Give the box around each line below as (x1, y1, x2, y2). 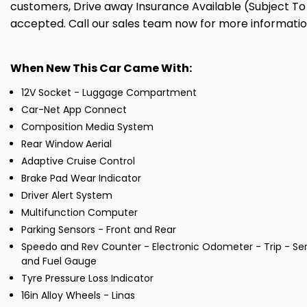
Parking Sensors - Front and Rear (21, 223, 176, 237)
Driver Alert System (21, 188, 112, 203)
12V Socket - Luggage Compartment (21, 86, 197, 100)
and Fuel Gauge (21, 254, 97, 269)
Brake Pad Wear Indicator (21, 171, 141, 186)
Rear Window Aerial (21, 137, 112, 151)
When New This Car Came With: (10, 60, 192, 77)
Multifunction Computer (21, 206, 138, 220)
